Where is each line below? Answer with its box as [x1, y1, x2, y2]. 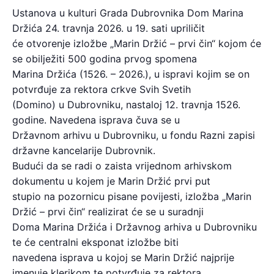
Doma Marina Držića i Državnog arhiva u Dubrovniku [12, 221, 257, 234]
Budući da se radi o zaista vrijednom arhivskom [12, 160, 232, 172]
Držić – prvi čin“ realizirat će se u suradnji [12, 206, 204, 218]
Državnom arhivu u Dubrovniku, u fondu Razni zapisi [12, 129, 255, 142]
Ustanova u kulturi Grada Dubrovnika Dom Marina [12, 7, 243, 20]
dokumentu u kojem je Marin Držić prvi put [12, 175, 210, 188]
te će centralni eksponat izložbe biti [12, 236, 179, 249]
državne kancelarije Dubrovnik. [12, 144, 155, 157]
